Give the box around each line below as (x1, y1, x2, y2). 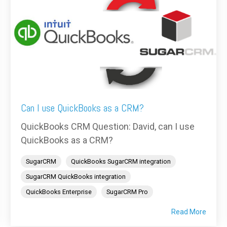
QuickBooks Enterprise (26, 187, 92, 196)
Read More (171, 207, 206, 216)
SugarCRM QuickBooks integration (26, 172, 126, 180)
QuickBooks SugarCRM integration (71, 157, 171, 165)
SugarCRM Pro (106, 187, 148, 196)
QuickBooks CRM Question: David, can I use (21, 121, 195, 132)
